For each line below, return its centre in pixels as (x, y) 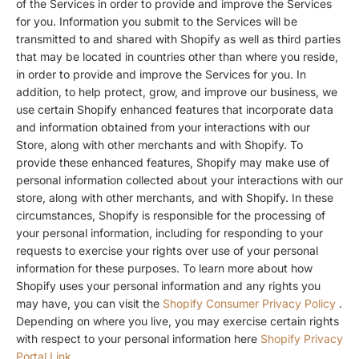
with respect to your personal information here (138, 339)
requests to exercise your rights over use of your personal (167, 251)
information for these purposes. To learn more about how (164, 268)
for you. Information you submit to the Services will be (157, 22)
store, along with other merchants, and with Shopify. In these (175, 198)
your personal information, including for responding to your (169, 233)
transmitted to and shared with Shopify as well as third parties (178, 39)
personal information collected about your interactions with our (179, 180)
